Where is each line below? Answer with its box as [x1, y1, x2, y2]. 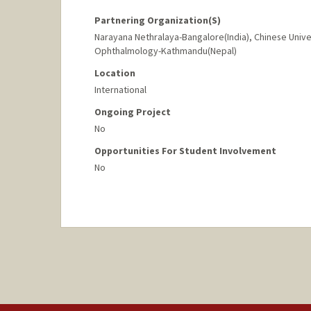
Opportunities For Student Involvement [94, 144, 276, 157]
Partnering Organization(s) [94, 13, 221, 26]
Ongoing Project [94, 105, 171, 118]
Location [94, 66, 135, 79]
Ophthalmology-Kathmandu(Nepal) [94, 44, 237, 57]
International [94, 83, 146, 96]
